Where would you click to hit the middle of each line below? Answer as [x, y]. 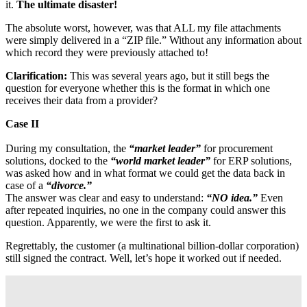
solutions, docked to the [58, 160]
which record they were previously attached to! [107, 52]
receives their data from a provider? [82, 100]
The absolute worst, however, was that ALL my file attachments [143, 27]
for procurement [237, 148]
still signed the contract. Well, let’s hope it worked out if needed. [144, 258]
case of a [26, 185]
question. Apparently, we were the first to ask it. [108, 222]
